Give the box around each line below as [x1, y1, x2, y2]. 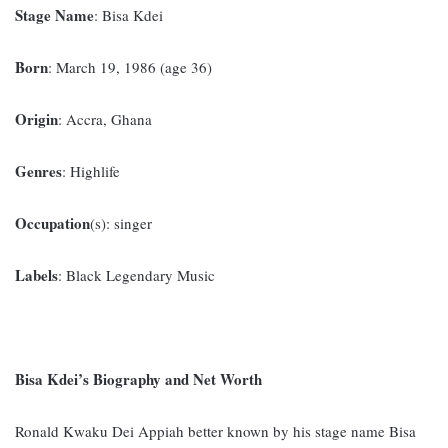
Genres [15, 160, 62, 183]
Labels [15, 264, 58, 287]
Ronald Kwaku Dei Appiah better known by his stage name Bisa [15, 421, 416, 442]
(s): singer [90, 213, 152, 234]
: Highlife [62, 161, 120, 182]
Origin [15, 108, 58, 131]
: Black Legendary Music [58, 265, 215, 286]
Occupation [15, 212, 90, 235]
